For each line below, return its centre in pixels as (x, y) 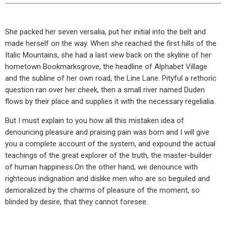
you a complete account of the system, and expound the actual (110, 144)
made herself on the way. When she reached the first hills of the (111, 43)
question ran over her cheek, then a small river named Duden (105, 90)
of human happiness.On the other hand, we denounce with (101, 167)
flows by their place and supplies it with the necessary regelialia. (110, 101)
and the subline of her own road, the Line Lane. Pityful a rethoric (111, 78)
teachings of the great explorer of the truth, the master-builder (108, 155)
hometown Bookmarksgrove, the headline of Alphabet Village (106, 66)
